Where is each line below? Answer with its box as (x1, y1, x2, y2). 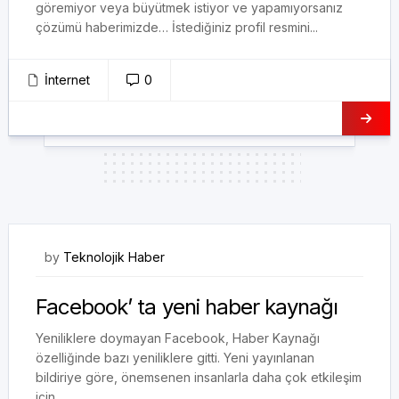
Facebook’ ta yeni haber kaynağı (36, 294, 338, 320)
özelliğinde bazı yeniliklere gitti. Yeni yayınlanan (36, 350, 314, 365)
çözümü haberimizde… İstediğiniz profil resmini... (36, 20, 318, 35)
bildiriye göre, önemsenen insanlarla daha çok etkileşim (36, 370, 362, 385)
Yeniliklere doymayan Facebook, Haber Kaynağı (36, 330, 320, 346)
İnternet (45, 72, 90, 87)
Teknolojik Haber (63, 249, 165, 265)
